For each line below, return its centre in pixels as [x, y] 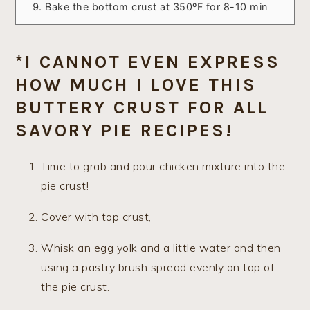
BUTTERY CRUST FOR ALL [142, 107]
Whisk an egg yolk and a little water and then [161, 247]
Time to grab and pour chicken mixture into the [163, 166]
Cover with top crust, [96, 216]
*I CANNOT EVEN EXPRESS [148, 62]
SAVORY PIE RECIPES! [125, 130]
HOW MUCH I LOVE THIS [136, 84]
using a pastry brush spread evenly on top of [158, 267]
